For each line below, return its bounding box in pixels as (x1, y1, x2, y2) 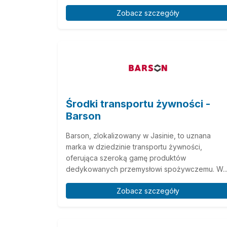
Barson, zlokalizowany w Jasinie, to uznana (66, 131, 211, 140)
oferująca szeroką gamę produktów (66, 153, 186, 162)
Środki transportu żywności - (66, 97, 210, 110)
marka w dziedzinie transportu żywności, (66, 142, 202, 151)
